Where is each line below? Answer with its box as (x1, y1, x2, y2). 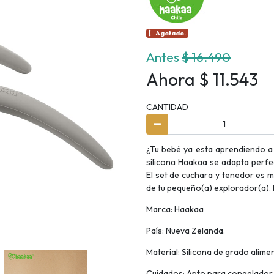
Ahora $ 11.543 (146, 68, 258, 91)
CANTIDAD (146, 102, 188, 113)
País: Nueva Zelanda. (146, 224, 225, 236)
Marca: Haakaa (146, 203, 204, 215)
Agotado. (155, 29, 187, 38)
